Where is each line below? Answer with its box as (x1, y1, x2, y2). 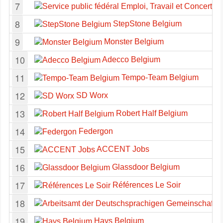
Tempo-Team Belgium (119, 73, 199, 82)
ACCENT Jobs (95, 145, 149, 153)
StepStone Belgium (111, 19, 182, 28)
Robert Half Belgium (114, 109, 188, 117)
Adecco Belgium (101, 55, 160, 64)
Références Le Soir (111, 181, 181, 189)
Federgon (77, 127, 113, 135)
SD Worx (74, 91, 108, 100)
